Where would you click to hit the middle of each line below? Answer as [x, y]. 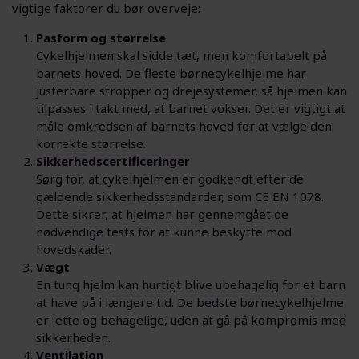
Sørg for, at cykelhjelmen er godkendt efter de [170, 179]
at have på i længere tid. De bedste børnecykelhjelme [190, 302]
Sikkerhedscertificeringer [113, 161]
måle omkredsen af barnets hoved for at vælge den [184, 126]
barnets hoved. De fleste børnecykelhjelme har [171, 73]
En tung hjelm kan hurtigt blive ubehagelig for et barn [191, 284]
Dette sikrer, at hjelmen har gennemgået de [162, 214]
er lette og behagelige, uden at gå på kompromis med [191, 320]
